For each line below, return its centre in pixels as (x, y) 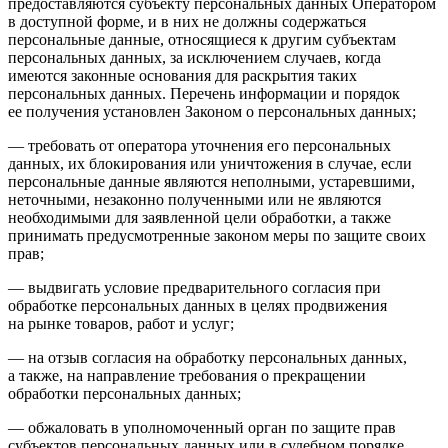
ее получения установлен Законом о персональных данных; (212, 112)
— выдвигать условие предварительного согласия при (194, 288)
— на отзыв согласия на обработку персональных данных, (207, 358)
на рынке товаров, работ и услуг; (121, 324)
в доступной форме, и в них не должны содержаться (187, 22)
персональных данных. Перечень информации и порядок (204, 94)
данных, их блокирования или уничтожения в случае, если (210, 164)
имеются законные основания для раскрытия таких (182, 76)
